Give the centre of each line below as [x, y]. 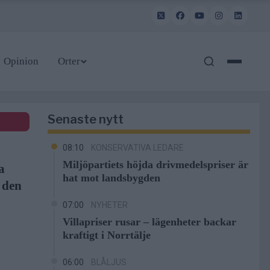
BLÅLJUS [108, 262]
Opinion [21, 61]
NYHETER [109, 205]
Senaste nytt [85, 119]
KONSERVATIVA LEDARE [137, 148]
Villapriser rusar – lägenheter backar [149, 222]
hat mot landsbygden [111, 178]
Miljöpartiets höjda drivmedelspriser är [155, 165]
